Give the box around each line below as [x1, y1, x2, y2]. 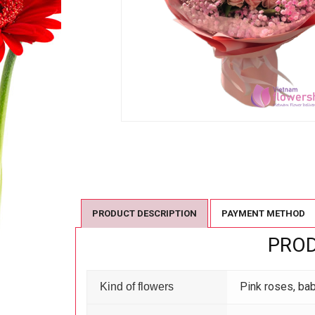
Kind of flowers [100, 281, 174, 293]
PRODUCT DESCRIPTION [92, 208, 197, 219]
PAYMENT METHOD [221, 208, 305, 219]
